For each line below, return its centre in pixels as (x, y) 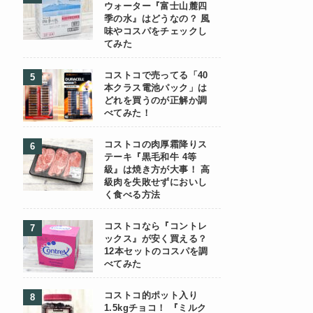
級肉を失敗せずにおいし (156, 182)
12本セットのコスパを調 (156, 252)
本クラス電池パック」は (156, 88)
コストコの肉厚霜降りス (156, 145)
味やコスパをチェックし (156, 31)
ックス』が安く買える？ (156, 239)
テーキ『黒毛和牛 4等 (151, 157)
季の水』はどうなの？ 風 (157, 19)
